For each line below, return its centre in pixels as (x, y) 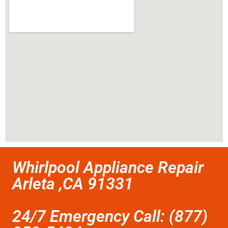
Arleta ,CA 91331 (73, 184)
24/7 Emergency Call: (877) (110, 217)
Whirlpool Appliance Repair (108, 168)
